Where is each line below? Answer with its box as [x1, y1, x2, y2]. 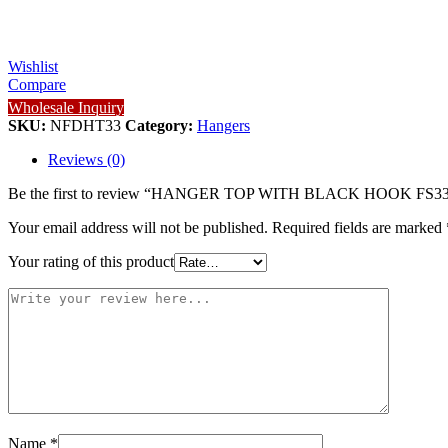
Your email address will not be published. [8, 218, 268, 236]
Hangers [197, 116, 250, 134]
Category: [125, 116, 197, 134]
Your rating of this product [8, 252, 174, 270]
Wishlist [8, 57, 58, 75]
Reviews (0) [48, 150, 125, 168]
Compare [8, 75, 66, 93]
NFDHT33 [50, 116, 125, 134]
